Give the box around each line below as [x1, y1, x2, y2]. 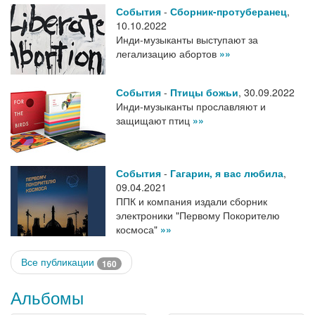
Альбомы [11, 284, 84, 309]
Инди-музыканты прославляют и [116, 99, 266, 114]
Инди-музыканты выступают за [116, 32, 258, 47]
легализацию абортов [116, 46, 219, 61]
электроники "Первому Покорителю [116, 208, 280, 223]
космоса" [116, 222, 160, 237]
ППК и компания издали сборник [116, 194, 267, 209]
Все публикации [21, 255, 97, 269]
